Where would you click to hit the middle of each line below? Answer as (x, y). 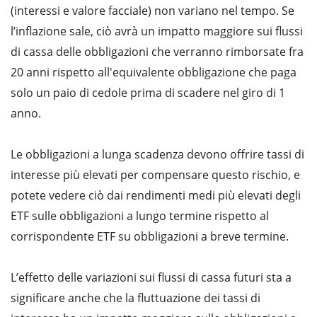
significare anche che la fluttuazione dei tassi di (136, 298)
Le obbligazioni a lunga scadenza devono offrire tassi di (157, 154)
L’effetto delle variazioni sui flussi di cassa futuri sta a (151, 277)
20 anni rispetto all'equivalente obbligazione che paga (154, 72)
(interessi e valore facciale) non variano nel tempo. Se (152, 10)
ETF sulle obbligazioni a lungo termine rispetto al (140, 215)
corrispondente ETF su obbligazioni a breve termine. (150, 236)
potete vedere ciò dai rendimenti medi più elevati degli (156, 195)
